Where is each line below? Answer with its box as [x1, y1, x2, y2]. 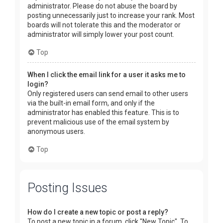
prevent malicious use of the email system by [27, 117, 169, 126]
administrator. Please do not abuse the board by [27, 1, 177, 10]
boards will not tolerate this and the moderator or [27, 20, 181, 29]
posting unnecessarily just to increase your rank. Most [27, 11, 195, 19]
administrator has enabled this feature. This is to [27, 108, 179, 116]
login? [27, 80, 48, 88]
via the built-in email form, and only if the [27, 99, 155, 107]
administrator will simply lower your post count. [27, 30, 174, 38]
